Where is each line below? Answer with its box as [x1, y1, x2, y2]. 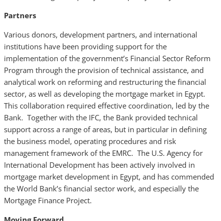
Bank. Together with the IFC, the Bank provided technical [4, 112, 198, 122]
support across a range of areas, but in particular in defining [4, 124, 207, 134]
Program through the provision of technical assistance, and [4, 65, 204, 75]
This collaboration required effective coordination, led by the [4, 101, 209, 110]
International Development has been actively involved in [4, 160, 195, 170]
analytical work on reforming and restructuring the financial [4, 77, 206, 87]
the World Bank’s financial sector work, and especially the [4, 184, 199, 193]
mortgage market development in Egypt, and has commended [4, 172, 214, 182]
